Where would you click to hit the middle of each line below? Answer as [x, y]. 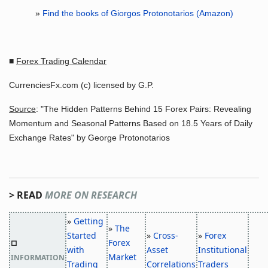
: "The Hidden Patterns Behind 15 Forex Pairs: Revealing [144, 109]
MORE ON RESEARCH [91, 195]
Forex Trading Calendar [61, 61]
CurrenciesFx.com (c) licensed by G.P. [81, 85]
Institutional [223, 250]
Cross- [166, 235]
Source [22, 109]
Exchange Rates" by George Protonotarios [89, 138]
